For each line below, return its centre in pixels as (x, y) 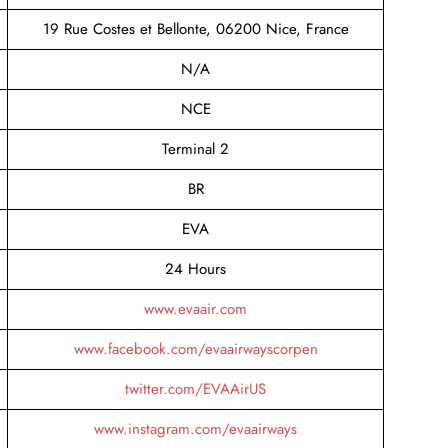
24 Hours (195, 268)
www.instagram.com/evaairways (195, 428)
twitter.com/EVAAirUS (195, 388)
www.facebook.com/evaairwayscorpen (195, 348)
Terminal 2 (195, 148)
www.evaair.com (195, 308)
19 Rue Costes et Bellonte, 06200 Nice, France (195, 28)
